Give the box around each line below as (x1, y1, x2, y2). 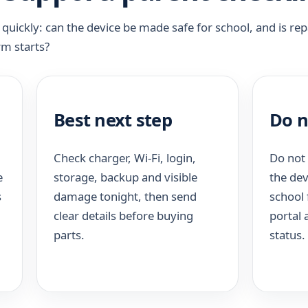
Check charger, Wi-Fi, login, (54, 149, 196, 166)
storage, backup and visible (54, 168, 197, 185)
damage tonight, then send (54, 188, 197, 204)
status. (269, 226, 305, 243)
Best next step (54, 107, 172, 131)
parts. (54, 226, 85, 243)
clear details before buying (54, 207, 193, 223)
